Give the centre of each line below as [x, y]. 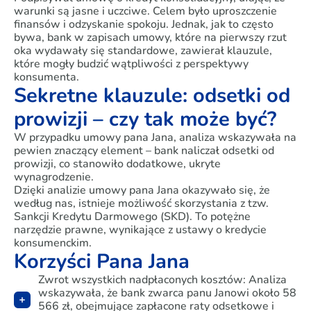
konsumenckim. [53, 243]
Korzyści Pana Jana [102, 261]
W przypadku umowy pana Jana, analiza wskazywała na [155, 137]
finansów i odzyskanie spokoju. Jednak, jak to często [144, 24]
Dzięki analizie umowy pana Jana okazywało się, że [142, 190]
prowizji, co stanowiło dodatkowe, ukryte [117, 164]
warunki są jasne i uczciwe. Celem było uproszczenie [145, 11]
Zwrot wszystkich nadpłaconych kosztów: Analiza [163, 280]
